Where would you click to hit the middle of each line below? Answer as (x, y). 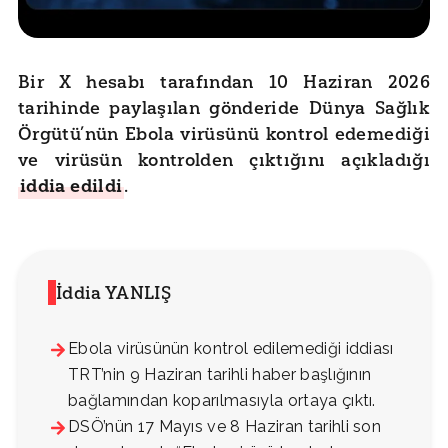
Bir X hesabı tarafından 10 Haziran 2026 (224, 82)
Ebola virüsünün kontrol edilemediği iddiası (231, 349)
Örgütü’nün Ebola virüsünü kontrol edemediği (224, 134)
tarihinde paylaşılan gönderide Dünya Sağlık (224, 108)
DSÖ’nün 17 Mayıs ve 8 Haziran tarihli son (225, 427)
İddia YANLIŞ (113, 293)
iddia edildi (71, 186)
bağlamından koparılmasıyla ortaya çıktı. (222, 401)
